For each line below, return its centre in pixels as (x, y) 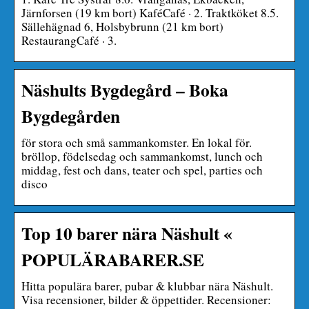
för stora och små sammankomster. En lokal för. (137, 142)
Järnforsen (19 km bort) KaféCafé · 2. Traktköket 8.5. (150, 12)
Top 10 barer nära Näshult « (127, 233)
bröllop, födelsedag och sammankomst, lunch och (142, 156)
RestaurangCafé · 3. (69, 40)
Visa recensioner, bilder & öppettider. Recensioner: (146, 299)
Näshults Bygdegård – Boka (125, 89)
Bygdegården (71, 116)
